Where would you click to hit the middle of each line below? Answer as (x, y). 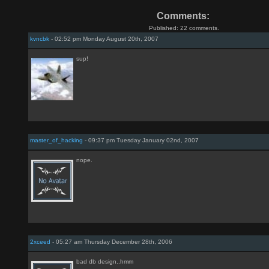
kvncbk (40, 39)
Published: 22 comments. (184, 28)
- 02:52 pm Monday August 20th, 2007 (104, 39)
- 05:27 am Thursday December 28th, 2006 (111, 242)
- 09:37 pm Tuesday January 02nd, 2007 (141, 140)
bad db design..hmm (105, 261)
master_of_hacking (56, 140)
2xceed (40, 242)
